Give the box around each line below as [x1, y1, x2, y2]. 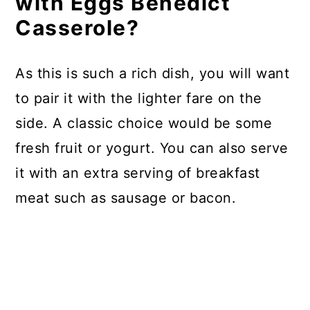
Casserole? [15, 15, 140, 40]
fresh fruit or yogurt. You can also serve [15, 140, 289, 156]
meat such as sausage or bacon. [15, 190, 237, 206]
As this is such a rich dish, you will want [15, 65, 290, 82]
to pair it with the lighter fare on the [15, 90, 262, 107]
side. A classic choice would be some [15, 115, 273, 131]
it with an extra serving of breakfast [15, 165, 260, 181]
